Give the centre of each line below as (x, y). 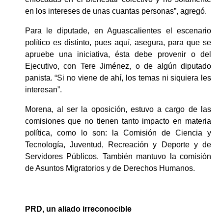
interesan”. (43, 89)
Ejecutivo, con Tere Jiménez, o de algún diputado (118, 66)
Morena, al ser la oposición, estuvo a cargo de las (118, 109)
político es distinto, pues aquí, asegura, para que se (118, 42)
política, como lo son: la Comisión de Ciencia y (118, 133)
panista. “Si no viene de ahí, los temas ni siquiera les (118, 78)
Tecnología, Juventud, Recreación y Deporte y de (118, 144)
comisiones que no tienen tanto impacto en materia (118, 121)
